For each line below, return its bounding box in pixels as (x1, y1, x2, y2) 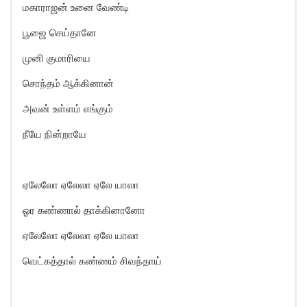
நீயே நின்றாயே (23, 127, 86, 140)
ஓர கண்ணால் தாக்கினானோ (23, 204, 145, 217)
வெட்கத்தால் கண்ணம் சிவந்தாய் (23, 254, 162, 267)
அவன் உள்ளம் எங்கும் (23, 102, 113, 115)
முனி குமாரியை (23, 51, 90, 64)
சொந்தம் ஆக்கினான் (23, 77, 114, 90)
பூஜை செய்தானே (23, 26, 97, 39)
